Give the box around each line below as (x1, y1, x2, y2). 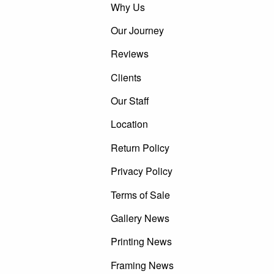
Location (111, 117, 149, 131)
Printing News (111, 234, 172, 249)
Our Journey (111, 23, 165, 37)
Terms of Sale (111, 187, 171, 202)
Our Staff (111, 94, 150, 108)
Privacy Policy (111, 164, 173, 179)
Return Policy (111, 140, 170, 155)
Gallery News (111, 210, 170, 225)
